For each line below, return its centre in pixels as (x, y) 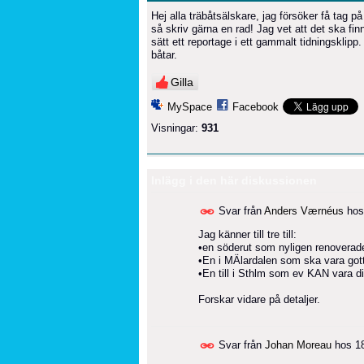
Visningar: (175, 128)
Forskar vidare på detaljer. (259, 299)
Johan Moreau (298, 344)
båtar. (164, 54)
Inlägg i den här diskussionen (234, 180)
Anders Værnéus (304, 210)
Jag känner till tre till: (247, 234)
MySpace (190, 106)
